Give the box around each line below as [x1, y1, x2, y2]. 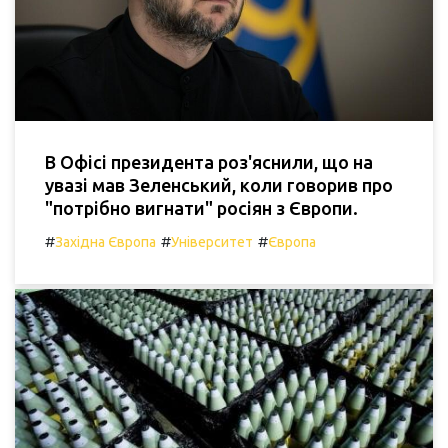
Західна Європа [55, 234, 156, 251]
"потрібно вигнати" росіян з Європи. [45, 198, 358, 219]
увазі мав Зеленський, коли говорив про [45, 175, 393, 196]
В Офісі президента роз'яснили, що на [45, 152, 373, 173]
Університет [171, 234, 253, 251]
